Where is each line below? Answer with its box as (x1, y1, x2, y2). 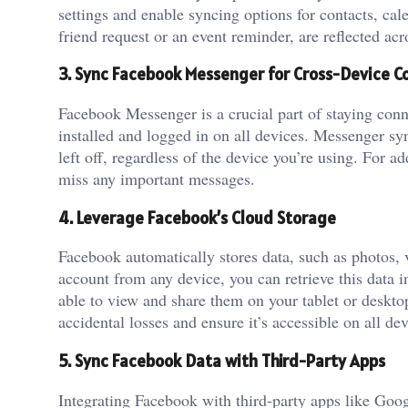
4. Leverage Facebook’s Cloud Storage (58, 206, 336, 229)
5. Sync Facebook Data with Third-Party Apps (58, 350, 385, 372)
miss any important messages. (58, 167, 255, 189)
